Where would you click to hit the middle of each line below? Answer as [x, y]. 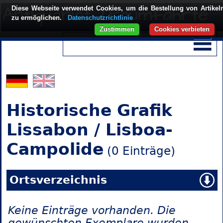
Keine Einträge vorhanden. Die [92, 211]
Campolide [55, 149]
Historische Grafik [89, 111]
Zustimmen [117, 29]
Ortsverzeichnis [58, 180]
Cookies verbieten [182, 29]
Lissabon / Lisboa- [89, 130]
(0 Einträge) [139, 151]
